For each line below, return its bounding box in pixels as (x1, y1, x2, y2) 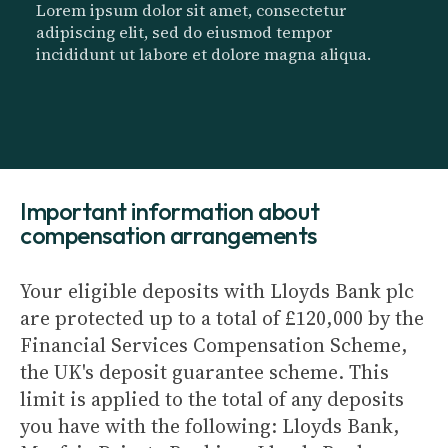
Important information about (20, 196, 320, 226)
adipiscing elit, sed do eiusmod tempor (36, 21, 332, 43)
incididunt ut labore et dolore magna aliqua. (36, 43, 371, 65)
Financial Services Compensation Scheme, (20, 331, 408, 359)
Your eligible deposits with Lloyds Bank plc (20, 277, 414, 305)
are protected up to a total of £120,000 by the (20, 304, 424, 332)
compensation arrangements (20, 220, 318, 250)
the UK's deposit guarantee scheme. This (20, 358, 389, 386)
